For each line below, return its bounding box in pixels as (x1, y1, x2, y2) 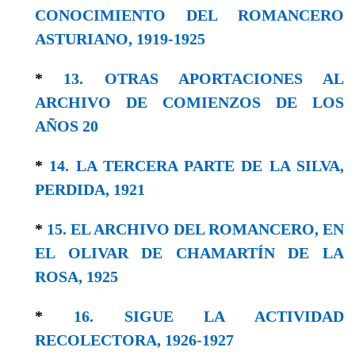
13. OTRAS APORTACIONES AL (63, 69, 344, 87)
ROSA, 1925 (35, 267, 118, 285)
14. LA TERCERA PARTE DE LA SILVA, (49, 156, 345, 174)
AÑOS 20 (35, 116, 98, 135)
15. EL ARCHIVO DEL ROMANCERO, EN (47, 219, 344, 238)
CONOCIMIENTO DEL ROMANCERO (35, 6, 344, 24)
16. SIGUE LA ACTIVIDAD (73, 307, 344, 325)
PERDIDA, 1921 (35, 180, 145, 198)
